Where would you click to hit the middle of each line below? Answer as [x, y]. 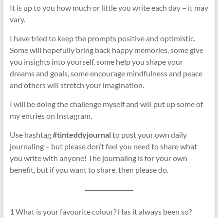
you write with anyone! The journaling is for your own [98, 158]
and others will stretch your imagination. [77, 85]
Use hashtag [31, 135]
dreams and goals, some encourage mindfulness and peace [106, 73]
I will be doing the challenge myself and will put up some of [106, 104]
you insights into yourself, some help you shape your [96, 62]
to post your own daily [149, 135]
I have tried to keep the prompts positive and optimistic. [102, 38]
